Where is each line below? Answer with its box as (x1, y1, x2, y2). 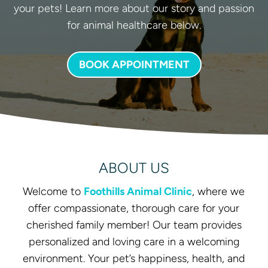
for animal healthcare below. (67, 18, 201, 32)
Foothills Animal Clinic (84, 185, 193, 199)
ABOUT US (98, 159, 169, 177)
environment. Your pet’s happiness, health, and (23, 252, 245, 266)
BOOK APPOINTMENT (78, 57, 190, 71)
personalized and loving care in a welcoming (28, 235, 239, 249)
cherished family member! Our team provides (26, 218, 242, 232)
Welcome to (23, 185, 84, 199)
